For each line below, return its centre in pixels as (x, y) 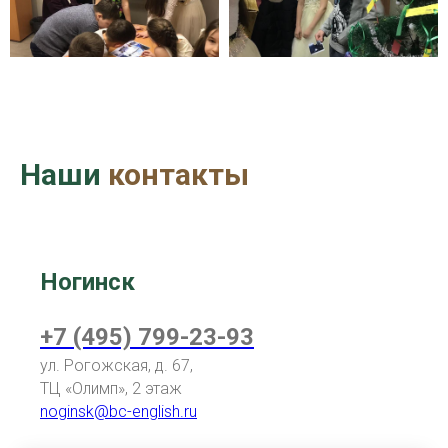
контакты (178, 175)
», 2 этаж (150, 389)
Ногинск (87, 282)
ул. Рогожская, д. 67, (116, 366)
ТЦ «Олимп (79, 389)
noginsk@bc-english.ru (118, 412)
